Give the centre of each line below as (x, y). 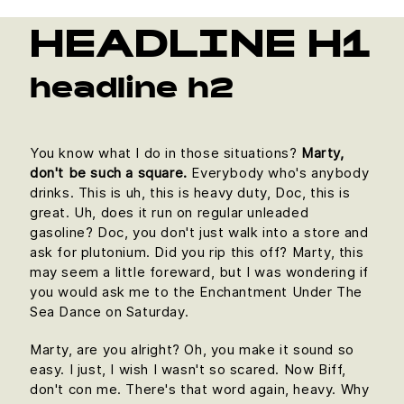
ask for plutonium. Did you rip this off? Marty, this (197, 252)
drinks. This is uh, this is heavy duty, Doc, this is (190, 193)
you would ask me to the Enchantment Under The (197, 292)
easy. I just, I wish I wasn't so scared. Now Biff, (188, 369)
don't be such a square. (109, 173)
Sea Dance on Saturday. (110, 312)
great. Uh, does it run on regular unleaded (170, 212)
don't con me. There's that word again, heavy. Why (200, 389)
